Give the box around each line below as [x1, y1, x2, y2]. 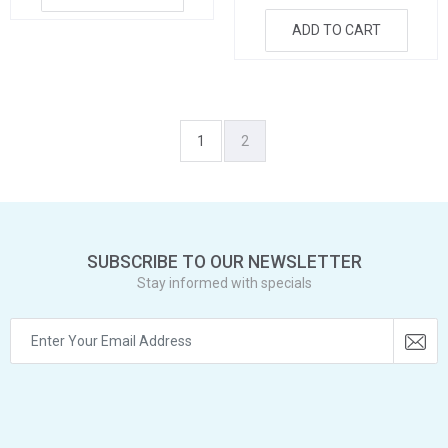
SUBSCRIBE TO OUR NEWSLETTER [86, 251, 362, 272]
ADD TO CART [291, 22, 381, 39]
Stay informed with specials [136, 275, 312, 292]
